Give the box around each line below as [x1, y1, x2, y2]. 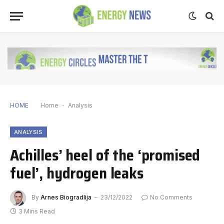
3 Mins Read [18, 207, 55, 215]
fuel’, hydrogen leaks [10, 160, 143, 185]
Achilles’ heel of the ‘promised [10, 142, 200, 167]
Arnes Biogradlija [40, 193, 91, 201]
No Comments [150, 193, 192, 201]
